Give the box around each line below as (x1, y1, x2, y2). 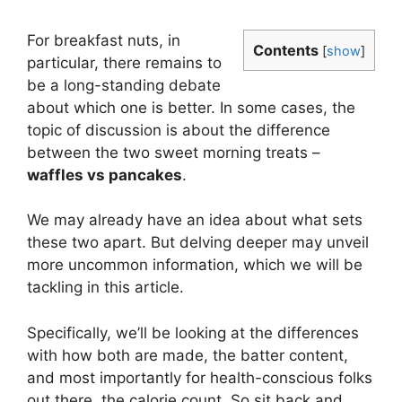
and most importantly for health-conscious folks (27, 368, 372, 387)
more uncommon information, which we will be (27, 256, 363, 275)
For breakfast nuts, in (27, 31, 180, 49)
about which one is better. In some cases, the (27, 98, 355, 117)
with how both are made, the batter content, (27, 345, 348, 364)
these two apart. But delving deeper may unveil (27, 233, 369, 252)
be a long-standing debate (27, 75, 221, 94)
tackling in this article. (27, 278, 184, 297)
